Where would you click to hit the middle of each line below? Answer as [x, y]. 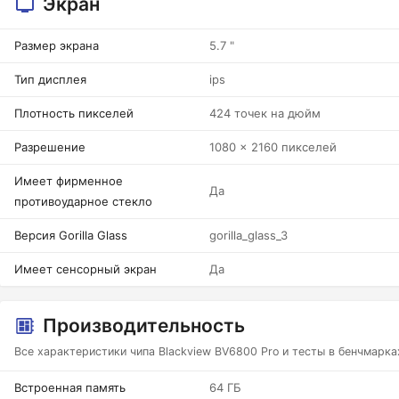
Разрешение [50, 147]
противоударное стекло [83, 201]
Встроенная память [70, 387]
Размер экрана [57, 45]
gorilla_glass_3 [248, 235]
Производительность [144, 326]
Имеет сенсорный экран [85, 269]
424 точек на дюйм [265, 113]
